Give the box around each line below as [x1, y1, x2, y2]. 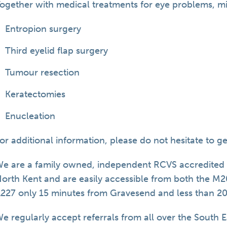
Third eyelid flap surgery [5, 45, 108, 56]
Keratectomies [5, 89, 66, 100]
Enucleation [5, 110, 56, 122]
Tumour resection [5, 67, 80, 78]
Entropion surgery [5, 23, 82, 34]
